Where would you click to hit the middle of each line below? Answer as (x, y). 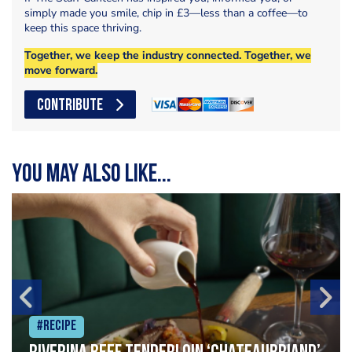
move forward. (61, 71)
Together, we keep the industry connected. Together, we (168, 56)
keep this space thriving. (83, 28)
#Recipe (57, 327)
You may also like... (92, 175)
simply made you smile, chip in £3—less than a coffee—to (166, 13)
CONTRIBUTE (70, 105)
